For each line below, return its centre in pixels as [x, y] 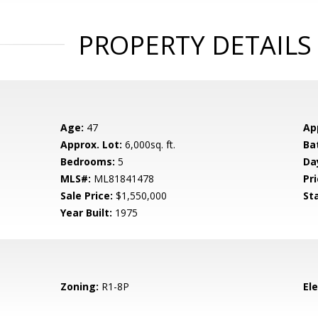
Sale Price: [87, 196]
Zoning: [80, 287]
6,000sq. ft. [149, 145]
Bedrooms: [88, 162]
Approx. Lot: [92, 145]
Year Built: [87, 213]
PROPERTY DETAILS [194, 45]
